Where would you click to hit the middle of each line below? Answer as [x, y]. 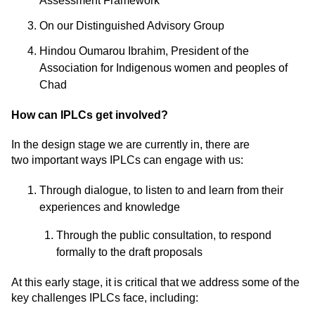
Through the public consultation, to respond [164, 236]
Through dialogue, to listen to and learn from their [161, 191]
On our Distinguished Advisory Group [132, 26]
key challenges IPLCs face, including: [105, 298]
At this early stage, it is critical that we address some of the [155, 283]
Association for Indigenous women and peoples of [163, 68]
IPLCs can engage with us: [175, 160]
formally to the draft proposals [129, 252]
